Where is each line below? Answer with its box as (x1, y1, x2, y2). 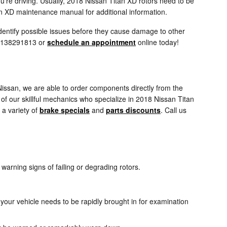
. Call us (161, 104, 186, 115)
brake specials (40, 104, 90, 115)
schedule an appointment (47, 36, 136, 47)
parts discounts (106, 104, 161, 115)
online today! (136, 36, 179, 47)
